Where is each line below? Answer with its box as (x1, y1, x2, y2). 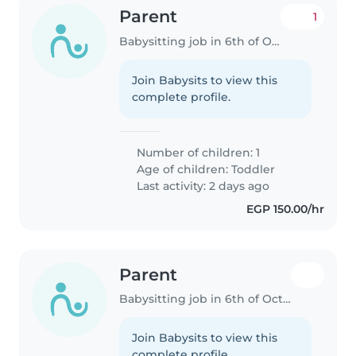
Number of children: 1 (133, 145, 261, 160)
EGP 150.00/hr (246, 201, 324, 216)
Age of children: (133, 161, 232, 176)
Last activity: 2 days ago (133, 178, 270, 193)
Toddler (231, 161, 276, 176)
